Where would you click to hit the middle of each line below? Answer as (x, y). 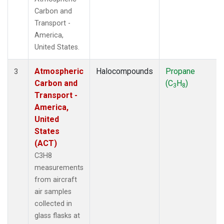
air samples (53, 191)
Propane (180, 71)
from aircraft (56, 179)
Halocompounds (124, 71)
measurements (59, 167)
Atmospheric (59, 71)
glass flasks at (57, 215)
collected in (53, 203)
